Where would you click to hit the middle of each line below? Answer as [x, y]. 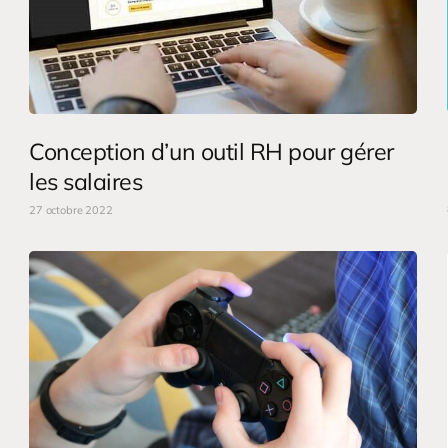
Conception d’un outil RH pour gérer [211, 151]
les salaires [86, 181]
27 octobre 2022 [71, 209]
